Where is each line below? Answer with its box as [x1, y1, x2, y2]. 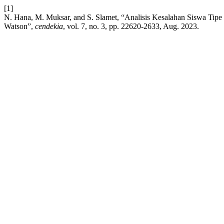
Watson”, [4, 22, 35, 30]
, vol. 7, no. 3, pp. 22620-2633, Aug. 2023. [63, 22, 199, 30]
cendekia [35, 22, 63, 30]
